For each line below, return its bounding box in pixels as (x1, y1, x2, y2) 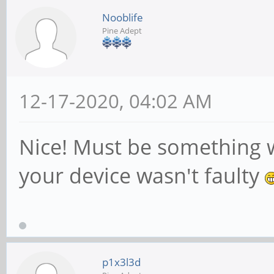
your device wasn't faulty (19, 161, 265, 190)
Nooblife (102, 10, 143, 24)
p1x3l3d (102, 255, 141, 270)
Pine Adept (102, 25, 142, 36)
